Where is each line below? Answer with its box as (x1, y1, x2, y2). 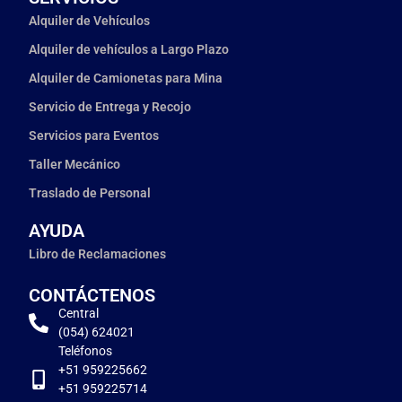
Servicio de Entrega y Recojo (29, 100, 191, 115)
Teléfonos (57, 344, 112, 359)
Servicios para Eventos (29, 128, 159, 144)
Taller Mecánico (29, 157, 120, 172)
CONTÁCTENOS (29, 284, 155, 307)
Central (57, 306, 99, 321)
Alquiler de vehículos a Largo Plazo (29, 42, 229, 57)
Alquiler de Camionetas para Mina (29, 71, 223, 86)
